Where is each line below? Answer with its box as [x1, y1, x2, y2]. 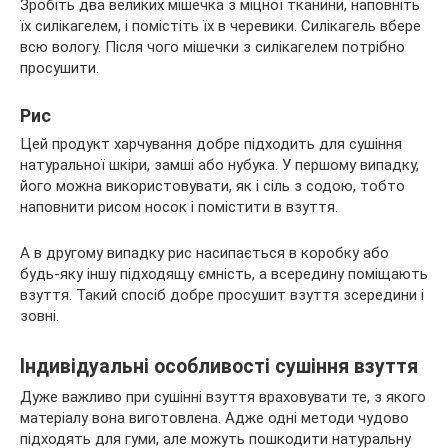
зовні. [20, 306, 59, 325]
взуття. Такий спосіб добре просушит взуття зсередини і [20, 285, 424, 304]
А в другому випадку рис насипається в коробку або [20, 243, 389, 262]
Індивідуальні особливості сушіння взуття [20, 354, 418, 378]
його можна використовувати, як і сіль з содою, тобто [20, 176, 405, 195]
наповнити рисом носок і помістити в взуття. [20, 197, 338, 216]
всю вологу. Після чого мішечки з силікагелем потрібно [20, 37, 405, 56]
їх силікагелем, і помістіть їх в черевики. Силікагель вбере [20, 16, 421, 35]
